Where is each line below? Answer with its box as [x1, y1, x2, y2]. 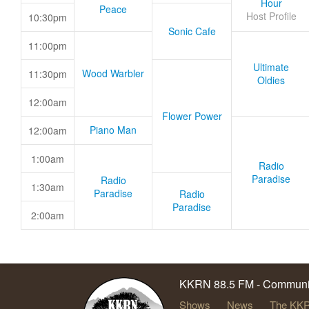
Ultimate [253, 60, 289, 74]
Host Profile [246, 9, 297, 23]
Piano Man [90, 123, 137, 137]
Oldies [257, 73, 285, 87]
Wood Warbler [82, 66, 144, 80]
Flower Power [161, 109, 222, 123]
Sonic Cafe [168, 24, 216, 38]
